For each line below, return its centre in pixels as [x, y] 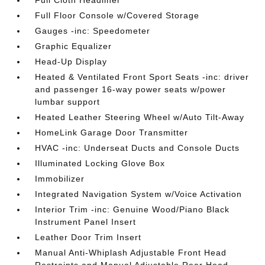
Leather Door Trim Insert [88, 237]
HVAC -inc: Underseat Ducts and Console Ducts [138, 148]
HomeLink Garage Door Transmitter [112, 132]
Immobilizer [60, 179]
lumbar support [68, 102]
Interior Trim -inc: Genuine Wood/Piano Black [132, 209]
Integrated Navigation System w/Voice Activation [139, 194]
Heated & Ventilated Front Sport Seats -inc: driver [142, 77]
